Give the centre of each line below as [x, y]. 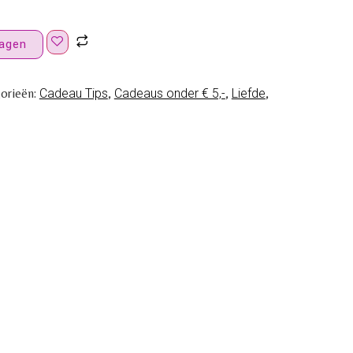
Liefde [248, 94]
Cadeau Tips [73, 94]
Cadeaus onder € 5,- [169, 94]
